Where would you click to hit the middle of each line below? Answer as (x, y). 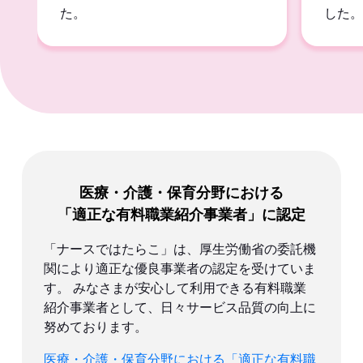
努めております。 (96, 327)
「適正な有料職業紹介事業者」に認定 (181, 213)
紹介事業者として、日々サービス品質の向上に (180, 307)
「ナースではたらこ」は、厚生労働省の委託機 (180, 249)
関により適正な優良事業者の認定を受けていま (180, 268)
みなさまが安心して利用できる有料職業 (188, 288)
